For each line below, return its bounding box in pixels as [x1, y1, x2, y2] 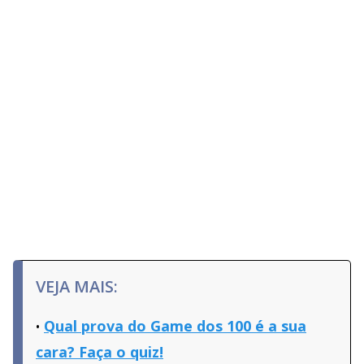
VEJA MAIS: [36, 275, 118, 298]
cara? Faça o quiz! [36, 342, 163, 362]
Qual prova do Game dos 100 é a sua [44, 316, 306, 336]
